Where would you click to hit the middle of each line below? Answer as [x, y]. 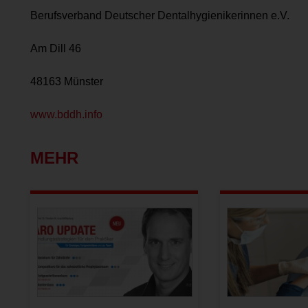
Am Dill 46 [56, 48]
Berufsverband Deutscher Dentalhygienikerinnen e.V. [160, 15]
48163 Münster [67, 81]
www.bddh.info [66, 114]
